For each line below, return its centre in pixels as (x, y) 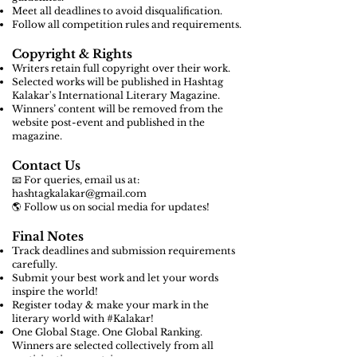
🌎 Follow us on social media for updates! (111, 207)
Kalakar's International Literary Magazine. (116, 95)
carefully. (35, 264)
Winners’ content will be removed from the (118, 109)
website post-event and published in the (108, 122)
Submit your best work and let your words (115, 278)
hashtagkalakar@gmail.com (79, 193)
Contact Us (46, 165)
